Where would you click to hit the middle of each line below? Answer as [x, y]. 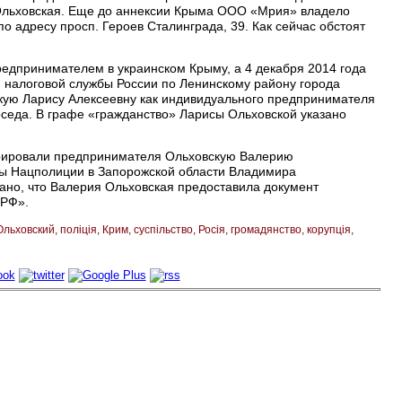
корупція [329, 229]
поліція [79, 229]
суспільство [163, 229]
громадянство [266, 229]
